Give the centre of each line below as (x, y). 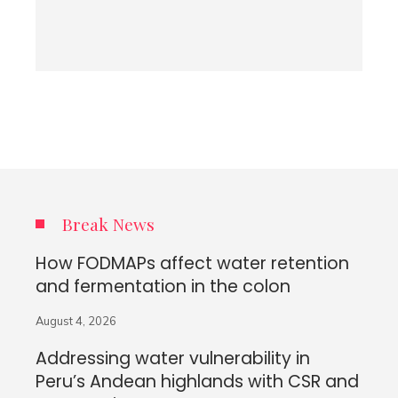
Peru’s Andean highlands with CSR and (197, 382)
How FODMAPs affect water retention (192, 264)
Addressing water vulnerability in (173, 359)
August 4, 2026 (76, 321)
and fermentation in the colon (163, 287)
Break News (108, 224)
